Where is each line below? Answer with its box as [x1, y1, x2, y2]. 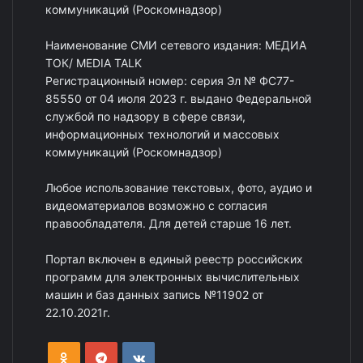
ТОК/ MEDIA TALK [45, 56, 142, 70]
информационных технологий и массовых [45, 127, 280, 142]
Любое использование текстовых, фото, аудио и [45, 181, 312, 195]
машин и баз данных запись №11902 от [45, 288, 263, 302]
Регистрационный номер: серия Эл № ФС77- [45, 74, 294, 88]
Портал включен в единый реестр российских [45, 252, 303, 267]
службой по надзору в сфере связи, [45, 109, 246, 124]
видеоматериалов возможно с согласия [45, 199, 267, 213]
